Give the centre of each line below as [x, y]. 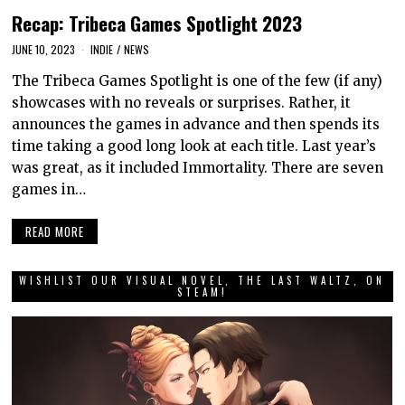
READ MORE [55, 231]
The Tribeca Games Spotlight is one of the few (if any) [198, 81]
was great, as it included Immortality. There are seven [198, 168]
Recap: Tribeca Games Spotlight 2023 [157, 24]
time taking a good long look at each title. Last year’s [194, 146]
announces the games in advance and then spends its [196, 125]
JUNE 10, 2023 [44, 50]
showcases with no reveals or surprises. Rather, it [182, 103]
